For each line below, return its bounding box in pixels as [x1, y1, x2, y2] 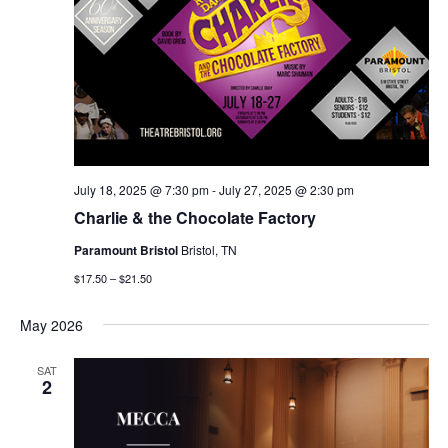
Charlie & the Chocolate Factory [73, 206, 316, 230]
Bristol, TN [180, 241, 237, 259]
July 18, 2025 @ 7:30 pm [73, 181, 209, 199]
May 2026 [19, 315, 83, 336]
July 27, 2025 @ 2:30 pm [218, 181, 354, 199]
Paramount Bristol [73, 241, 181, 260]
